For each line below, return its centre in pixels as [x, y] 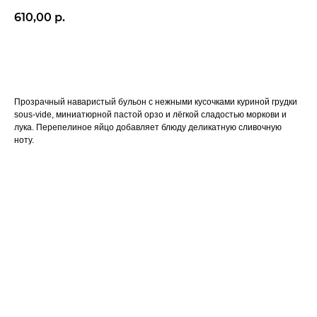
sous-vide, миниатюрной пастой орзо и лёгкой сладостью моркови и [150, 115]
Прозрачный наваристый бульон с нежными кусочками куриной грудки [156, 102]
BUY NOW [158, 57]
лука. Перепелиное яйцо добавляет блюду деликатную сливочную [148, 128]
